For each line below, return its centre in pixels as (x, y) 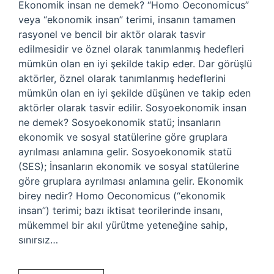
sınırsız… (38, 240)
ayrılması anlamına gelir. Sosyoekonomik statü (125, 152)
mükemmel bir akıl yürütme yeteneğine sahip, (123, 225)
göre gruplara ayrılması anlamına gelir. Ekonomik (131, 181)
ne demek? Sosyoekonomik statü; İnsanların (120, 122)
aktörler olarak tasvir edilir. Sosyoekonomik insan (132, 108)
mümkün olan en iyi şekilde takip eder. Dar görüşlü (135, 64)
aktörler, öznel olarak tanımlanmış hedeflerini (122, 78)
